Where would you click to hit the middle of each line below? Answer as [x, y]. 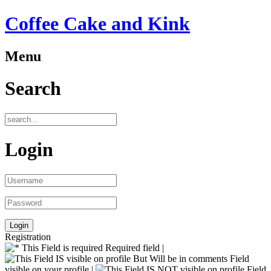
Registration [28, 237]
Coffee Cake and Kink [97, 24]
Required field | [133, 247]
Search [33, 89]
